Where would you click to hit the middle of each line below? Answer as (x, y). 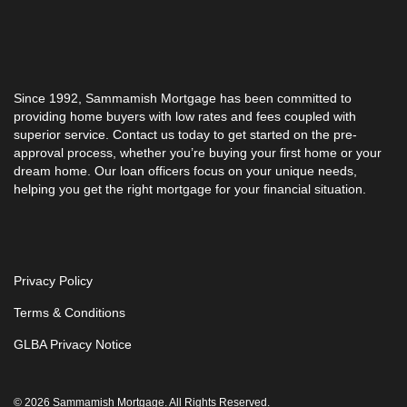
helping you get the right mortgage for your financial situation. (190, 189)
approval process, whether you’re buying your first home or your (198, 152)
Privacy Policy (53, 280)
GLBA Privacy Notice (73, 344)
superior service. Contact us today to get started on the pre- (185, 134)
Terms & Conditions (69, 312)
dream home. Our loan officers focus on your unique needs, (185, 170)
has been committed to (284, 98)
